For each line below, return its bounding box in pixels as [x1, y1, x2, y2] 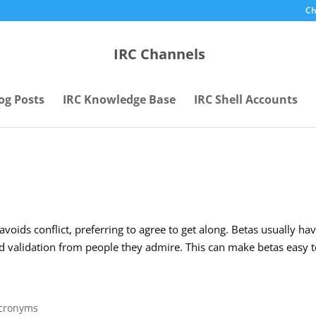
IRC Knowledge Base [62, 92, 176, 107]
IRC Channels [114, 44, 205, 64]
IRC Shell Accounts [193, 92, 298, 107]
